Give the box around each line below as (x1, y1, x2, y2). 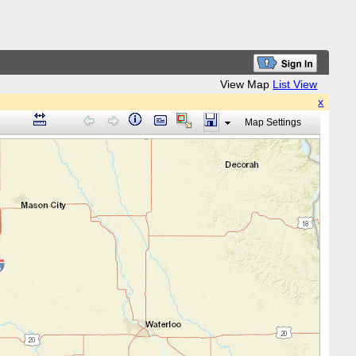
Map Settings (244, 117, 301, 128)
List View (273, 78, 318, 91)
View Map (220, 78, 270, 91)
